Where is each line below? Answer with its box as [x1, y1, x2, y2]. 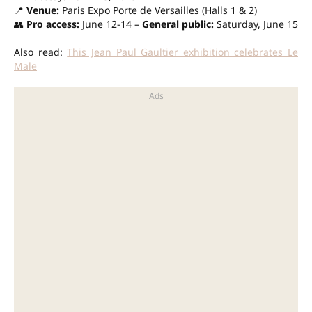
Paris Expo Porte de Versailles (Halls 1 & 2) [59, 3, 257, 17]
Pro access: [26, 17, 79, 31]
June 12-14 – [79, 17, 142, 31]
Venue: [26, 3, 59, 17]
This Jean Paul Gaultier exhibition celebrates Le [67, 45, 298, 59]
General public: [142, 17, 214, 31]
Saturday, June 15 [214, 17, 298, 31]
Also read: [14, 45, 68, 59]
